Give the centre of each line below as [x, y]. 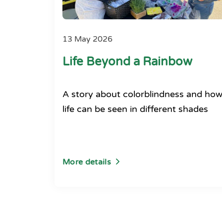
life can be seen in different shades [135, 109]
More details [87, 162]
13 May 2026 [87, 39]
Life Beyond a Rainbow [127, 62]
